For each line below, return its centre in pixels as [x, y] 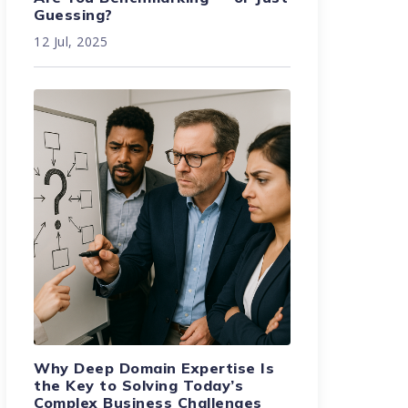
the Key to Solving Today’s [139, 386]
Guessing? [73, 14]
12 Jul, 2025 [71, 41]
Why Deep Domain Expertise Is [154, 368]
